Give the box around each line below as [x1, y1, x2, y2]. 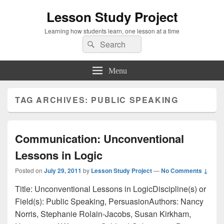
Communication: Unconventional [15, 130, 184, 146]
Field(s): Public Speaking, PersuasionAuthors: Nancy [15, 195, 203, 207]
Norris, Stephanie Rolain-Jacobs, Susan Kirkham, [15, 208, 191, 219]
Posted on [15, 166, 44, 174]
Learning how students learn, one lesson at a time [44, 26, 179, 35]
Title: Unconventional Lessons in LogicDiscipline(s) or [15, 183, 206, 194]
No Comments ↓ [161, 166, 208, 175]
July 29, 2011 [44, 166, 81, 175]
